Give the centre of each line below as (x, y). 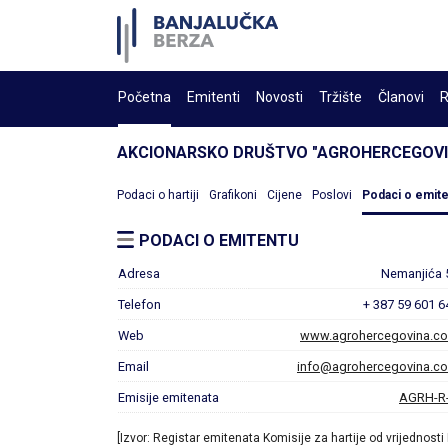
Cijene (284, 195)
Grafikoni (233, 195)
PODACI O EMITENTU (219, 241)
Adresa (139, 274)
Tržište (340, 97)
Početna (144, 97)
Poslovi (332, 195)
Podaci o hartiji (158, 195)
